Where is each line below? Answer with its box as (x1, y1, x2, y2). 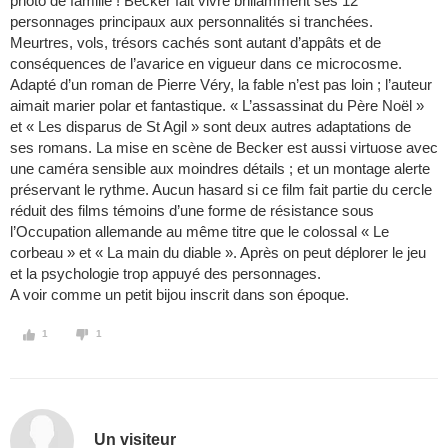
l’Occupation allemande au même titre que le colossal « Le (10, 223, 389, 241)
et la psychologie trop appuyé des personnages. (10, 265, 321, 283)
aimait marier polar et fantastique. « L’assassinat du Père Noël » (10, 97, 424, 115)
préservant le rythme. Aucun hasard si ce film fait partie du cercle (10, 181, 432, 199)
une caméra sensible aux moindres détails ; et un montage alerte (10, 160, 430, 178)
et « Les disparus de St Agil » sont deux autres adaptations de (10, 118, 411, 136)
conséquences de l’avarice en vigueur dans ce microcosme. (10, 55, 402, 73)
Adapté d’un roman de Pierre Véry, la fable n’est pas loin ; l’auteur (10, 76, 432, 94)
